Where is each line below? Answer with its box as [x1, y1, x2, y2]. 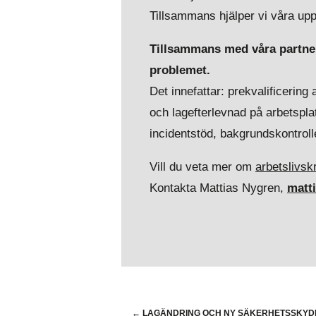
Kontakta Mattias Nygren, [150, 181, 287, 195]
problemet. [150, 63, 210, 77]
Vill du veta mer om [150, 160, 255, 174]
